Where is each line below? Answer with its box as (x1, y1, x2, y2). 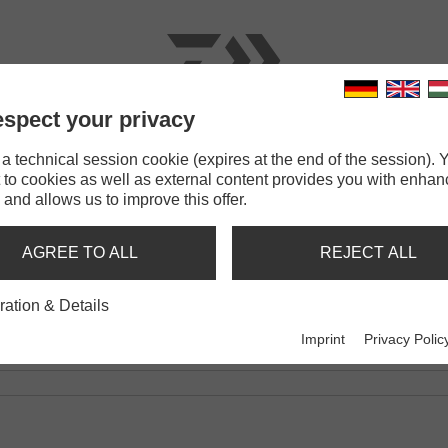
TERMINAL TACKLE (175, 140, 323, 157)
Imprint (301, 331, 346, 348)
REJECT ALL (319, 244, 417, 261)
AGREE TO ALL (22, 244, 138, 261)
